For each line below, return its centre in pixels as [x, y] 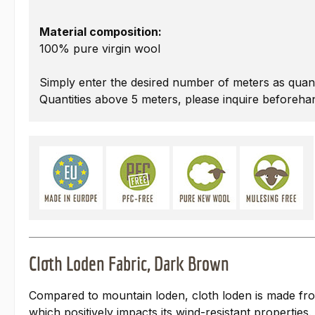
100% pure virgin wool [100, 49]
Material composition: [101, 32]
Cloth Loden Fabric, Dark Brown [129, 264]
